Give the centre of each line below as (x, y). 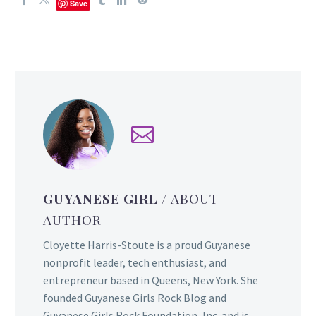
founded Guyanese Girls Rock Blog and (135, 298)
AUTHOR (72, 219)
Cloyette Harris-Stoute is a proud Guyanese (147, 245)
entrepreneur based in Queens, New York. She (151, 280)
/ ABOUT (190, 198)
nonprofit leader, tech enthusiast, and (135, 263)
